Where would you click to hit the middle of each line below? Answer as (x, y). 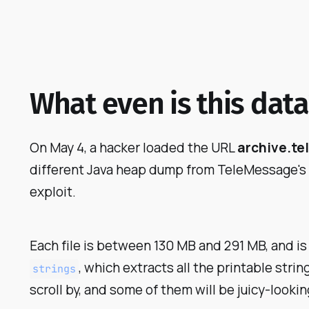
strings (54, 269)
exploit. (53, 191)
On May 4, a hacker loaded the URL (134, 147)
